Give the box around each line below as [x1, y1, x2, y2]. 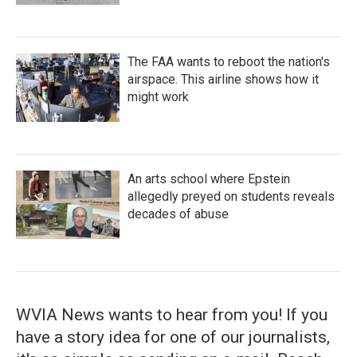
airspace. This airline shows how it [127, 72, 319, 87]
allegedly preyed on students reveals [127, 189, 335, 204]
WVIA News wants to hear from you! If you [16, 305, 328, 324]
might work [127, 89, 189, 104]
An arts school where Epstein [127, 171, 290, 186]
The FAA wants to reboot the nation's [127, 54, 330, 69]
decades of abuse [127, 206, 229, 222]
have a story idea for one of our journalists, [16, 328, 330, 347]
